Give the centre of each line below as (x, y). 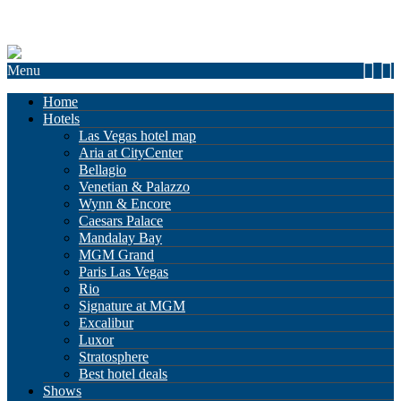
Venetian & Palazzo (134, 187)
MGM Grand (116, 255)
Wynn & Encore (125, 204)
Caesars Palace (121, 221)
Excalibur (106, 323)
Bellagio (102, 170)
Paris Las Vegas (124, 272)
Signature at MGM (132, 306)
